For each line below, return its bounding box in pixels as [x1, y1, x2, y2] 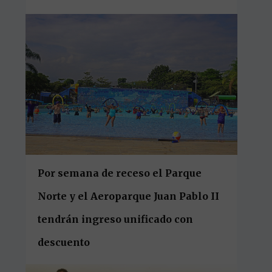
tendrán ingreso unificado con [38, 213, 194, 226]
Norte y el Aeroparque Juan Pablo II [38, 190, 220, 203]
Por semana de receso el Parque [38, 167, 202, 180]
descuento [38, 236, 90, 249]
